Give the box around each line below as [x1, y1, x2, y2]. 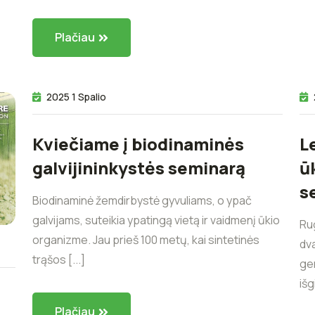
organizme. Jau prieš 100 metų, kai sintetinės [32, 231, 259, 247]
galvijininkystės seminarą [32, 155, 245, 179]
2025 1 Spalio [46, 89, 106, 103]
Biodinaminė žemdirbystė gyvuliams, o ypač [32, 192, 252, 208]
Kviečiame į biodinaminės [32, 131, 244, 155]
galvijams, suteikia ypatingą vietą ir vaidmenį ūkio [32, 212, 280, 228]
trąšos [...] [32, 251, 85, 267]
